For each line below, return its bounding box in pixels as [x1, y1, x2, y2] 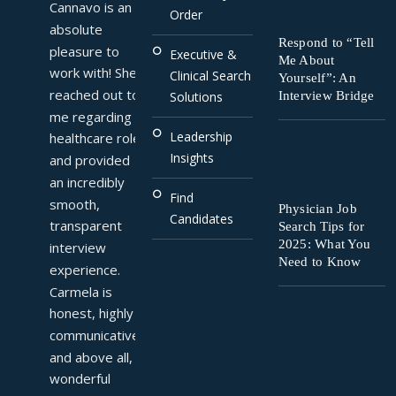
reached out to [49, 86, 140, 104]
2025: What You [278, 237, 371, 251]
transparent [49, 217, 122, 235]
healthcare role [49, 129, 141, 148]
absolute [49, 19, 103, 38]
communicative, [49, 325, 143, 344]
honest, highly [49, 304, 133, 323]
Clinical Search [170, 67, 252, 85]
